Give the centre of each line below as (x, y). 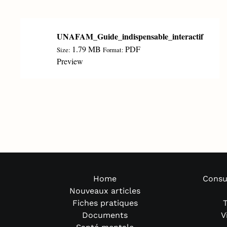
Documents (105, 215)
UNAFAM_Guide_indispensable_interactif (130, 36)
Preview (70, 61)
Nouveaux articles (105, 191)
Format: (114, 50)
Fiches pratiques (105, 203)
